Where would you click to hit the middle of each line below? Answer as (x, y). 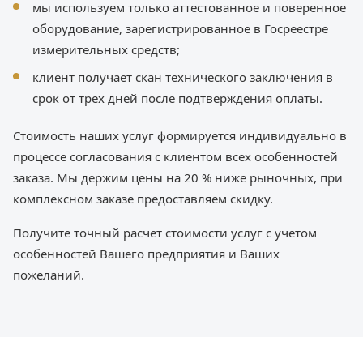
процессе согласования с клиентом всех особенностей (175, 157)
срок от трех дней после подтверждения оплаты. (177, 98)
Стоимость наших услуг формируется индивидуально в (180, 136)
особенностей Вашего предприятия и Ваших (146, 254)
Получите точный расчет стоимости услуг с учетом (165, 233)
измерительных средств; (106, 50)
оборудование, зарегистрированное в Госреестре (180, 29)
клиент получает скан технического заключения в (183, 77)
